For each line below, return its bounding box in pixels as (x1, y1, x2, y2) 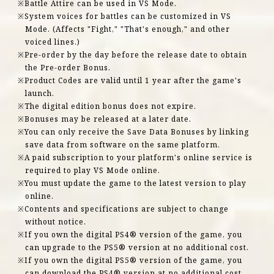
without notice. (24, 216, 86, 226)
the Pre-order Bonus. (24, 62, 111, 72)
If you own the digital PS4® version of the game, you (24, 229, 242, 239)
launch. (24, 87, 54, 98)
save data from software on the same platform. (24, 139, 220, 149)
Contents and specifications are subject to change (24, 203, 229, 213)
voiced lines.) (24, 36, 80, 46)
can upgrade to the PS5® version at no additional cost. (24, 242, 249, 252)
